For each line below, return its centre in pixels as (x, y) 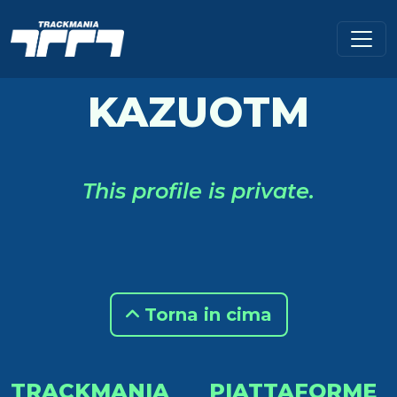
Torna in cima (205, 315)
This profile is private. (198, 191)
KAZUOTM (198, 112)
